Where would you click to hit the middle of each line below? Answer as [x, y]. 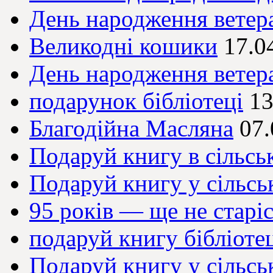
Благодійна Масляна [131, 129]
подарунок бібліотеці [136, 101]
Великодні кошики [123, 46]
